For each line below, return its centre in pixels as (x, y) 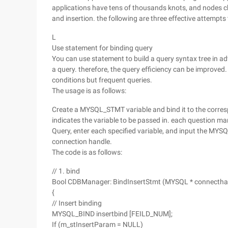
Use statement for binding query (102, 48)
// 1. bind (66, 171)
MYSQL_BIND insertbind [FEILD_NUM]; (112, 214)
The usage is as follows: (89, 91)
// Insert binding (77, 203)
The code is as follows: (87, 152)
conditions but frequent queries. (102, 80)
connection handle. (82, 141)
